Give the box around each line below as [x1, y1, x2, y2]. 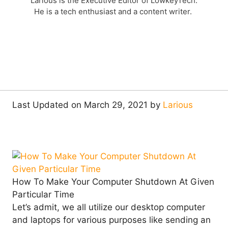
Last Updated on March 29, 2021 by [12, 100, 163, 110]
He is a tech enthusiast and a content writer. [34, 7, 194, 17]
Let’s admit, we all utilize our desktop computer [12, 202, 205, 213]
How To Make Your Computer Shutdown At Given [12, 177, 214, 187]
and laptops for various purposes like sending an [12, 215, 211, 225]
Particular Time [12, 189, 74, 200]
